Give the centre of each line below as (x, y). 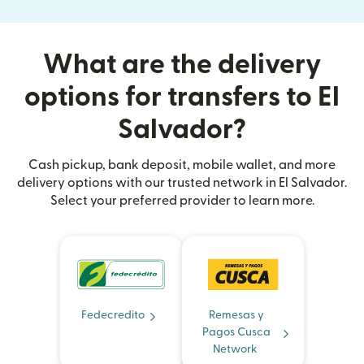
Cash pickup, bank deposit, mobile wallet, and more (182, 165)
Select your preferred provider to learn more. (182, 201)
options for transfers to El (182, 97)
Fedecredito (113, 316)
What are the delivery (182, 65)
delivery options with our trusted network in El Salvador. (182, 183)
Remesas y (236, 316)
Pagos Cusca (236, 333)
